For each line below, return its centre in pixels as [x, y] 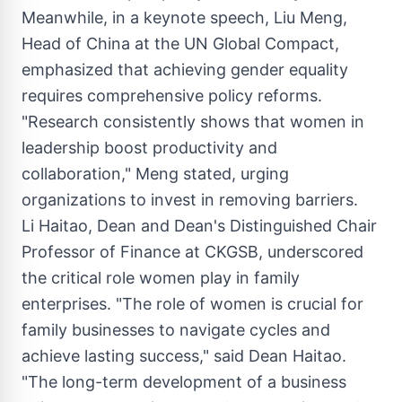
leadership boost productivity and [149, 148]
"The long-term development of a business [184, 382]
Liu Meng [308, 17]
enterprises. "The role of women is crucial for [192, 304]
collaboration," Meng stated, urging [155, 174]
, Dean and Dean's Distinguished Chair [232, 226]
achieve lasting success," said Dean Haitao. [184, 356]
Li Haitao [55, 226]
